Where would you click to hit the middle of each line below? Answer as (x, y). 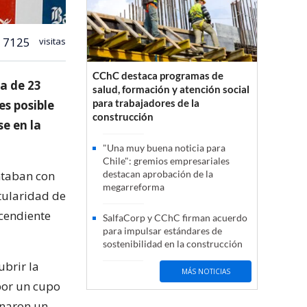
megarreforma (134, 187)
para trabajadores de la (146, 103)
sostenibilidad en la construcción (173, 244)
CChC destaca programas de (158, 76)
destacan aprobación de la (158, 174)
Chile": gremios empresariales (166, 161)
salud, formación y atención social (171, 89)
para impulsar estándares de (162, 231)
